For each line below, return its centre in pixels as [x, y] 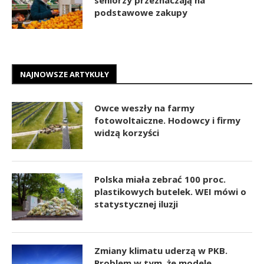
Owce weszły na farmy [144, 108]
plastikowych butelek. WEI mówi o [170, 191]
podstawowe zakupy [141, 12]
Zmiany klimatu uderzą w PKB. [161, 250]
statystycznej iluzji [136, 204]
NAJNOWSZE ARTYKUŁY [65, 74]
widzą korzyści [127, 132]
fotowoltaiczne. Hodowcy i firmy [167, 120]
